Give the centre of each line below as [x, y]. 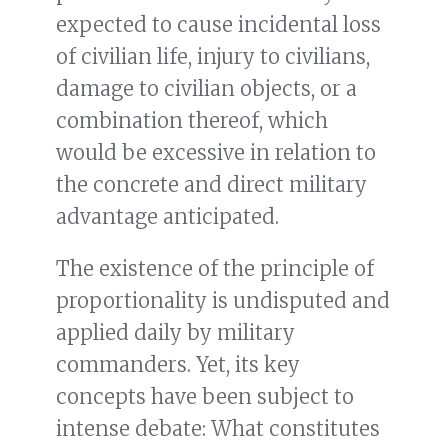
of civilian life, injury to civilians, [213, 57]
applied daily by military [175, 333]
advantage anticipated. [167, 217]
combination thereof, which [192, 121]
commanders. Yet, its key [178, 365]
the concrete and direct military [211, 185]
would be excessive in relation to [216, 153]
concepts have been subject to [205, 397]
